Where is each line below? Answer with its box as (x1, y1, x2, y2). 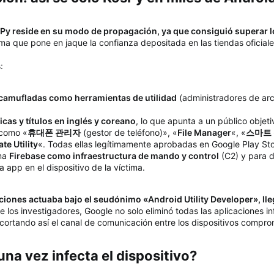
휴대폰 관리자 (28, 127, 81, 138)
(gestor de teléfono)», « (81, 127, 177, 138)
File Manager (177, 127, 231, 138)
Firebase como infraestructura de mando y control (9, 150, 219, 161)
